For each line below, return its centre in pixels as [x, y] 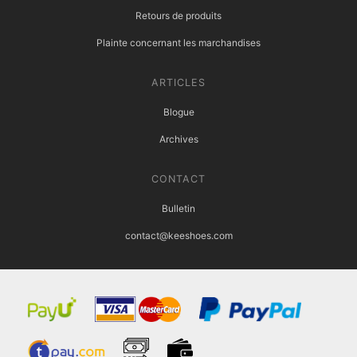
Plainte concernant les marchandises [178, 42]
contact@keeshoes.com [178, 235]
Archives [178, 139]
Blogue [178, 112]
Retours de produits [178, 15]
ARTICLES [178, 82]
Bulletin [178, 208]
